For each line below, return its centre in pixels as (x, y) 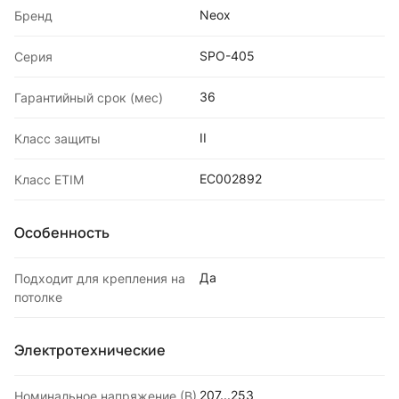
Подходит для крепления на (100, 278)
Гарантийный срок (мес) (89, 97)
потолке (38, 297)
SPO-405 (227, 55)
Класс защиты (57, 138)
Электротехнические (90, 350)
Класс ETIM (49, 179)
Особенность (62, 232)
